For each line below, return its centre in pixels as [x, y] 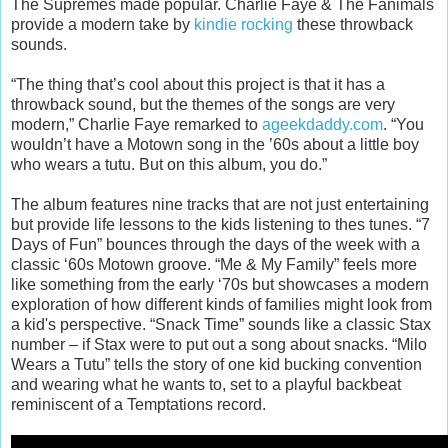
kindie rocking [243, 24]
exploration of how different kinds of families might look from [221, 304]
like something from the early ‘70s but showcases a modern [220, 284]
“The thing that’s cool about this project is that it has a [198, 84]
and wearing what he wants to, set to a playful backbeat [206, 384]
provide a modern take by [102, 24]
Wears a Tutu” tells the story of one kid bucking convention [216, 364]
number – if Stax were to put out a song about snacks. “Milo [219, 344]
